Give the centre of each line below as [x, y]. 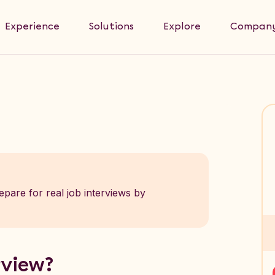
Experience [32, 27]
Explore [182, 27]
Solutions [111, 27]
